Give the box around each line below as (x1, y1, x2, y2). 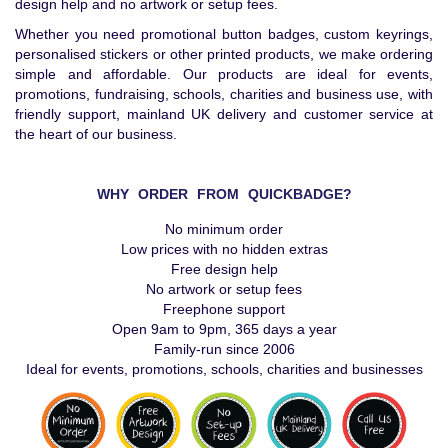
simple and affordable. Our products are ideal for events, (15, 65, 433, 82)
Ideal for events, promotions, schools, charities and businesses (25, 360, 423, 377)
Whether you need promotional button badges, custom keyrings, (15, 25, 433, 42)
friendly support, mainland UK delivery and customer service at (15, 105, 433, 122)
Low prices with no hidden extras (120, 240, 328, 257)
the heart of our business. (15, 125, 177, 142)
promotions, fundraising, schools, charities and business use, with (15, 85, 433, 102)
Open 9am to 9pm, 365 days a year (111, 320, 337, 337)
